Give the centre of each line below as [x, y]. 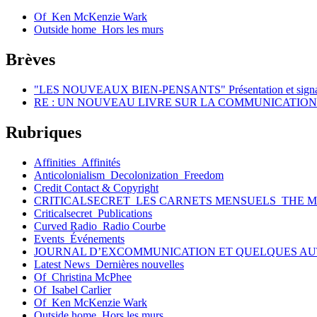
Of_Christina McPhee [83, 277]
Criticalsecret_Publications [93, 213]
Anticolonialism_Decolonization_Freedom [129, 175]
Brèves [30, 60]
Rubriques [44, 133]
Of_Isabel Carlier [73, 290]
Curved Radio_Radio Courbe [100, 226]
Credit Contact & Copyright [96, 188]
